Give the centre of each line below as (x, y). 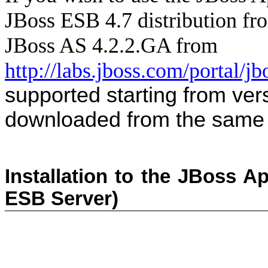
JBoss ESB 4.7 (68, 20)
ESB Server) (62, 199)
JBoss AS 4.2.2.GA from (111, 45)
